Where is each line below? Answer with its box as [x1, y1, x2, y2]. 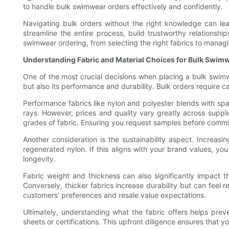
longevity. [23, 154, 56, 164]
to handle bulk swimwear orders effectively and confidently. [23, 2, 223, 11]
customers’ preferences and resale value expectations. [23, 191, 206, 200]
